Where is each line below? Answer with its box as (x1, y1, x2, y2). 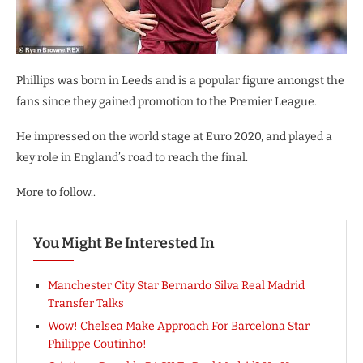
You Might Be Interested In (33, 233, 215, 252)
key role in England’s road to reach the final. (16, 150, 248, 164)
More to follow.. (16, 185, 96, 199)
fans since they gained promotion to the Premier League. (16, 94, 317, 109)
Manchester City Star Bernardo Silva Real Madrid (48, 278, 305, 293)
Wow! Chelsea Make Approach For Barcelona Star (48, 318, 310, 333)
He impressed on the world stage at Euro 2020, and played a (16, 129, 332, 143)
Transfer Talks (48, 296, 124, 310)
